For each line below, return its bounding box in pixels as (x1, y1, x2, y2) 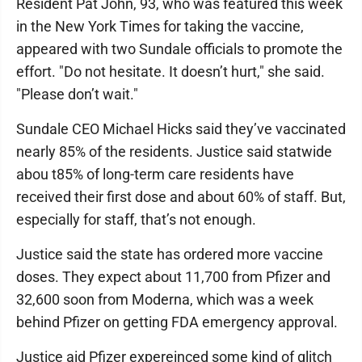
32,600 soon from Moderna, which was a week (16, 291, 314, 308)
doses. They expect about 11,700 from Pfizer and (16, 268, 330, 285)
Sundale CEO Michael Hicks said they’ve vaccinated (16, 120, 346, 137)
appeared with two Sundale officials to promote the (16, 40, 343, 57)
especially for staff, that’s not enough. (16, 211, 256, 228)
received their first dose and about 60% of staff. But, (16, 188, 346, 205)
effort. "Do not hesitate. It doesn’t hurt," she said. (16, 63, 325, 80)
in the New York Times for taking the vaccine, (16, 18, 304, 35)
